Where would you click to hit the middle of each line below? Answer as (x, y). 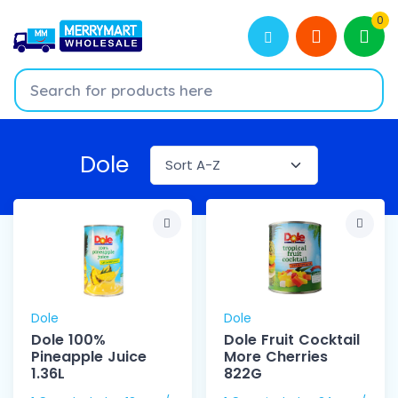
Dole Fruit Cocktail (292, 340)
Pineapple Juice (89, 357)
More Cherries (276, 357)
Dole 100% (68, 340)
